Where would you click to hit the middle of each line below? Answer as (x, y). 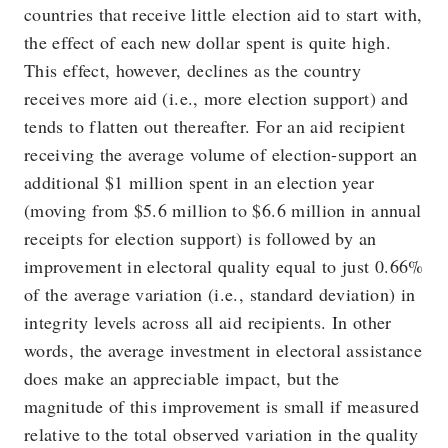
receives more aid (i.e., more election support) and (216, 98)
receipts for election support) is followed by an (200, 238)
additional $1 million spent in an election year (199, 182)
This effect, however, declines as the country (193, 70)
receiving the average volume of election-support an (221, 154)
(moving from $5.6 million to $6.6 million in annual (223, 210)
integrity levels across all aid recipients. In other (208, 322)
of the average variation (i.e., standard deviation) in (220, 294)
